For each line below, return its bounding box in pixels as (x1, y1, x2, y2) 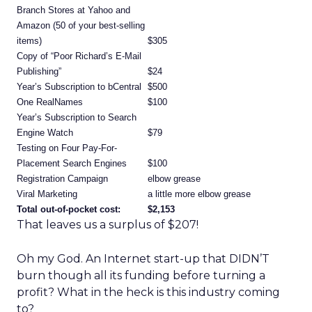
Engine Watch (17, 127, 73, 138)
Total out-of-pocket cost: (17, 204, 120, 214)
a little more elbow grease (148, 189, 251, 199)
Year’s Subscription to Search (17, 112, 136, 123)
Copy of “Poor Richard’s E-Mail (17, 51, 141, 61)
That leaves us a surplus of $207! (17, 218, 198, 231)
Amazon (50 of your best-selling (17, 20, 145, 31)
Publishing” (17, 66, 61, 77)
